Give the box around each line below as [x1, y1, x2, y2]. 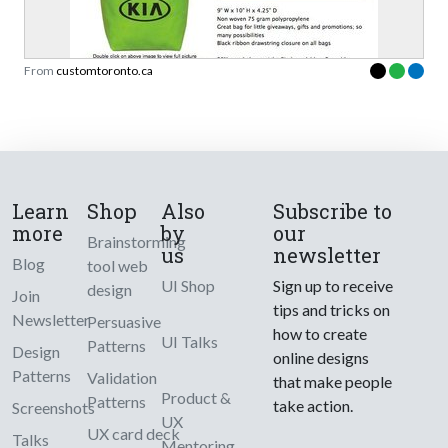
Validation [86, 368, 157, 388]
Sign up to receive [273, 276, 394, 296]
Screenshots [12, 398, 95, 418]
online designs [273, 348, 370, 368]
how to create [273, 324, 368, 344]
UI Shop [161, 276, 216, 296]
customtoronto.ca [56, 63, 153, 79]
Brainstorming [86, 232, 186, 252]
